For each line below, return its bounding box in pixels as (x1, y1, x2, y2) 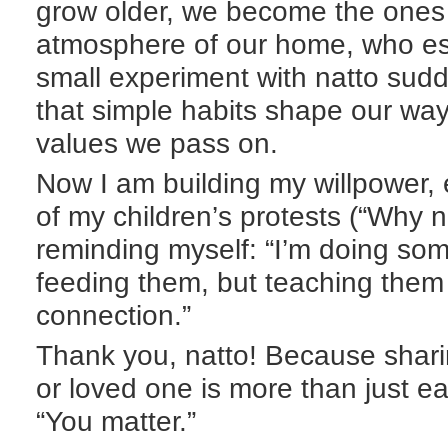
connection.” (36, 300, 191, 332)
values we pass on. (36, 127, 278, 159)
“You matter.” (36, 406, 196, 438)
